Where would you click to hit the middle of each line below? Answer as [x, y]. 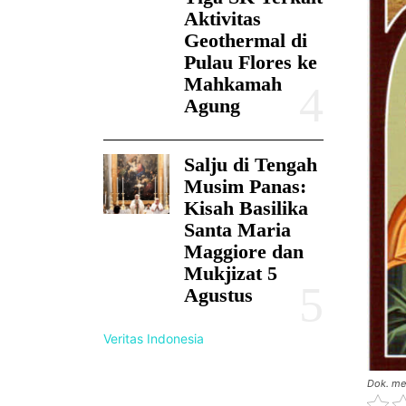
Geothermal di [245, 41]
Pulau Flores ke [250, 63]
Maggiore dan [243, 252]
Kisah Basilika [246, 208]
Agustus [218, 295]
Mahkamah [232, 84]
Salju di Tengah [250, 165]
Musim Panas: [245, 187]
